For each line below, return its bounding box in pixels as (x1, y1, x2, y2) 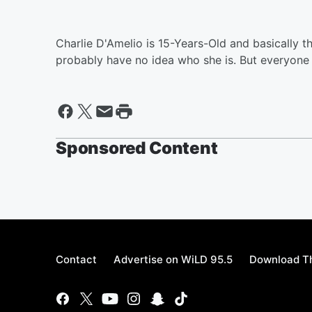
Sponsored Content (56, 138, 218, 158)
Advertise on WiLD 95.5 (114, 253, 233, 266)
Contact (56, 253, 97, 266)
